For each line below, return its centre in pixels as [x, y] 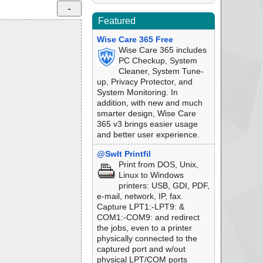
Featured [117, 21]
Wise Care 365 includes [162, 50]
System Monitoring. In [137, 92]
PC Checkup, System [158, 60]
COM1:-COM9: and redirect [148, 217]
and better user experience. [148, 134]
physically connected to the [147, 238]
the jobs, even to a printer [144, 228]
